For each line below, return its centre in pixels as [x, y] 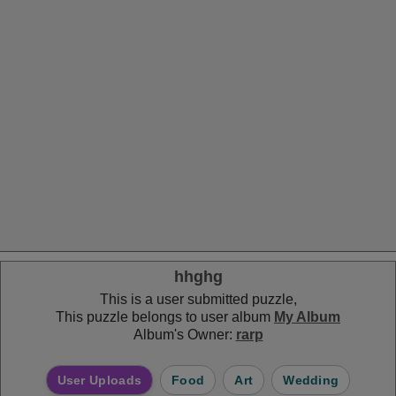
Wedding [311, 380]
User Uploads [99, 380]
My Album [307, 317]
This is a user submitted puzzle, [198, 299]
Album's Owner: [184, 335]
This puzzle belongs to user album [165, 317]
